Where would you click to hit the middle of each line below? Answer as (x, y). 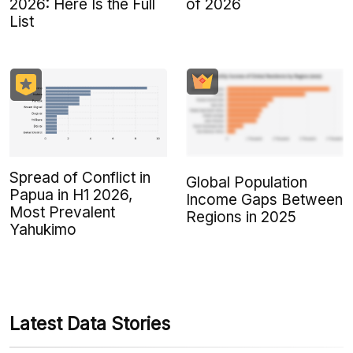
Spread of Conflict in (80, 177)
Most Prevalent (62, 212)
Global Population (247, 182)
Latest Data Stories (90, 323)
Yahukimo (43, 229)
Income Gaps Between (264, 199)
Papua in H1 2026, (71, 195)
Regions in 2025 (241, 217)
